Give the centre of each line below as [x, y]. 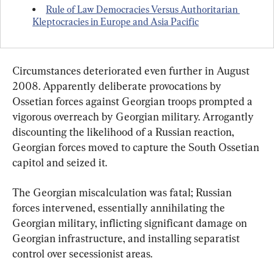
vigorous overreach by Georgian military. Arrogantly [134, 117]
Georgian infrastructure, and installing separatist [127, 239]
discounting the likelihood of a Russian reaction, [124, 132]
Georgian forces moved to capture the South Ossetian [137, 147]
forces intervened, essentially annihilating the [120, 208]
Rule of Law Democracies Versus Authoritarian [143, 10]
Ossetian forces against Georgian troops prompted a [134, 102]
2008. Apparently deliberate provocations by [118, 86]
